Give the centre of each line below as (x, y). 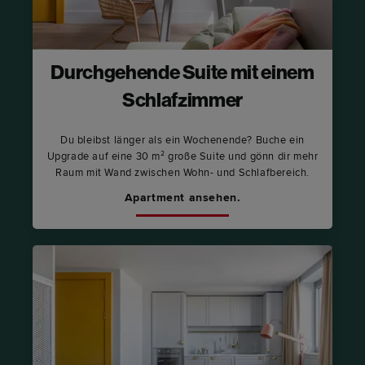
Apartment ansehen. (182, 198)
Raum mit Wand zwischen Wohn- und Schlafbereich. (182, 173)
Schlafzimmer (182, 102)
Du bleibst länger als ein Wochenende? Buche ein (182, 141)
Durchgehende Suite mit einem (182, 75)
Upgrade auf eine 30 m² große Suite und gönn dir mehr (182, 157)
